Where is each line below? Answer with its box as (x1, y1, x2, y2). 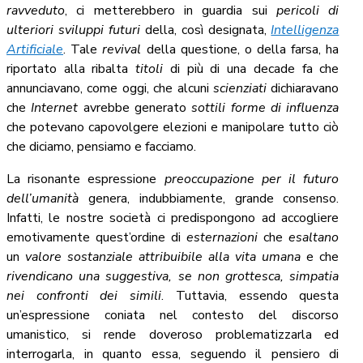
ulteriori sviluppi (6, 21, 104, 40)
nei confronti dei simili (6, 287, 162, 305)
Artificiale (6, 41, 63, 59)
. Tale (63, 41, 103, 59)
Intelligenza (271, 21, 340, 40)
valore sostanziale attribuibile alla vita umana (25, 248, 301, 267)
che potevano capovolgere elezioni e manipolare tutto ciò (6, 118, 340, 137)
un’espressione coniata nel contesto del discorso (6, 306, 340, 325)
